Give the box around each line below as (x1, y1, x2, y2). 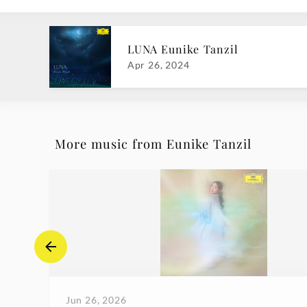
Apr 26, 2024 (127, 59, 190, 71)
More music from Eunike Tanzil (55, 135, 251, 153)
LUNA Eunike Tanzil (127, 42, 238, 57)
